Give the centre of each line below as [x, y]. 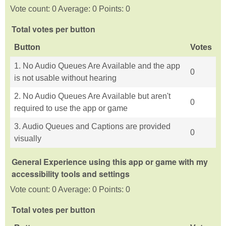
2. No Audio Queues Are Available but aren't [92, 96]
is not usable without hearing [65, 78]
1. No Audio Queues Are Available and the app [97, 66]
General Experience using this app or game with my [110, 162]
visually [28, 139]
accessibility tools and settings [71, 174]
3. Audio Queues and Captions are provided [92, 127]
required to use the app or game [71, 108]
